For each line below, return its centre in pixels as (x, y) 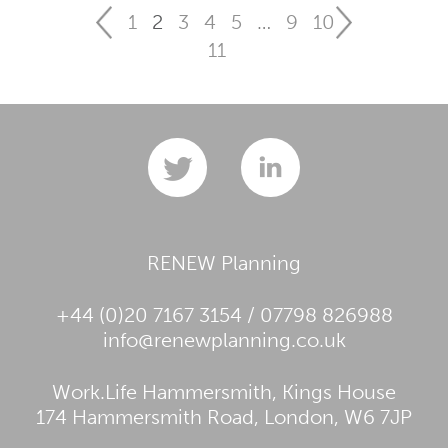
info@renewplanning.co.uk (224, 340)
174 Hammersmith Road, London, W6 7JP (224, 417)
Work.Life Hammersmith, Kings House (224, 392)
